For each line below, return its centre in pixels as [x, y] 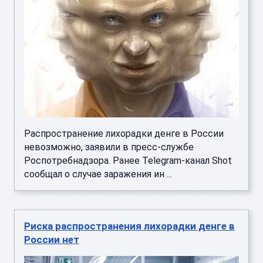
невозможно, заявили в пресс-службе [109, 147]
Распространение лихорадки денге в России [124, 134]
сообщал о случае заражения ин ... [98, 174]
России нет [52, 240]
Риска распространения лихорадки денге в [129, 226]
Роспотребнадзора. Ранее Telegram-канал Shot [128, 161]
